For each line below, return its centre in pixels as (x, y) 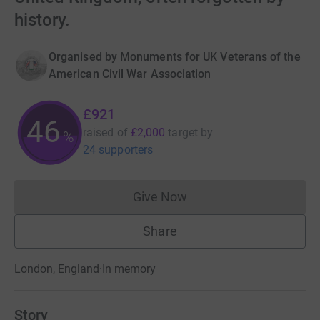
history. (42, 20)
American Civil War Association (130, 74)
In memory (129, 269)
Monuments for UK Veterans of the (210, 57)
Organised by (83, 57)
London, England (57, 269)
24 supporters (118, 150)
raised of (105, 132)
